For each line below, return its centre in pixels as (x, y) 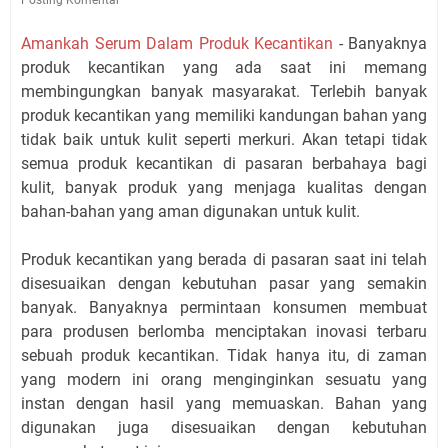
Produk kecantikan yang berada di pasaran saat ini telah (224, 259)
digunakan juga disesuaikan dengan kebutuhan (224, 427)
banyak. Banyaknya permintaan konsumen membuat (224, 307)
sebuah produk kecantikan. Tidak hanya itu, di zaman (224, 355)
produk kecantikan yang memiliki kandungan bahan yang (224, 115)
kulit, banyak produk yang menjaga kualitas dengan (224, 187)
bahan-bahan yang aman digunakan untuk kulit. (190, 211)
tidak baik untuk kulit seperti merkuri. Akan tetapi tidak (224, 139)
